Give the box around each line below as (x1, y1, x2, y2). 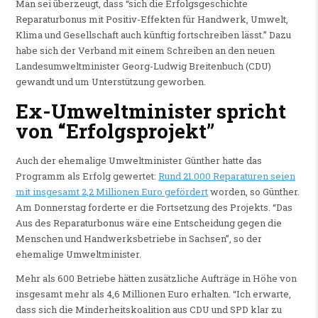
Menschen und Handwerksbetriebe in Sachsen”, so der (15, 232, 262, 246)
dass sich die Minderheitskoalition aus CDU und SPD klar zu (15, 303, 282, 317)
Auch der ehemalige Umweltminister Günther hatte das (15, 154, 262, 168)
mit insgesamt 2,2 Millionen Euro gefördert (15, 185, 208, 199)
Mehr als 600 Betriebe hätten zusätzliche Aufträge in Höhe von (15, 272, 297, 285)
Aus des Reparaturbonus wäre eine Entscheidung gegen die (15, 216, 282, 230)
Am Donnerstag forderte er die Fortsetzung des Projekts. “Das (15, 201, 292, 214)
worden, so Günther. (207, 185, 300, 199)
